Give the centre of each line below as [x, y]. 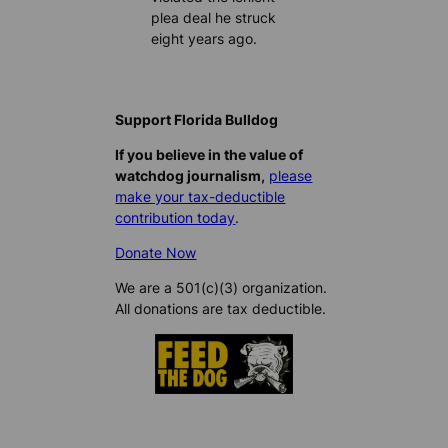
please [291, 176]
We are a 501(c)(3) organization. [221, 288]
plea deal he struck [214, 17]
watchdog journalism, [190, 176]
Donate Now [156, 253]
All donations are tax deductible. [221, 309]
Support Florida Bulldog [197, 119]
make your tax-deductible [200, 197]
